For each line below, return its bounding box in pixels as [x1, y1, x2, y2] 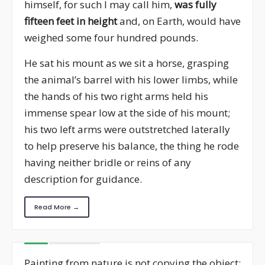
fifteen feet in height [24, 14, 117, 28]
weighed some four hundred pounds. [24, 30, 198, 44]
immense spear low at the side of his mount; [24, 105, 230, 119]
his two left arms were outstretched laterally [24, 122, 230, 136]
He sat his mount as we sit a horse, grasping [24, 56, 229, 70]
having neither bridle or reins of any [24, 155, 191, 169]
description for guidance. [24, 172, 142, 186]
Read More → [34, 202, 79, 212]
